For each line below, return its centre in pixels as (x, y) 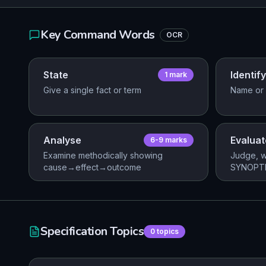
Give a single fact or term (92, 90)
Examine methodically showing (103, 155)
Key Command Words (98, 35)
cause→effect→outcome (92, 167)
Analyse (62, 140)
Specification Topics (92, 231)
